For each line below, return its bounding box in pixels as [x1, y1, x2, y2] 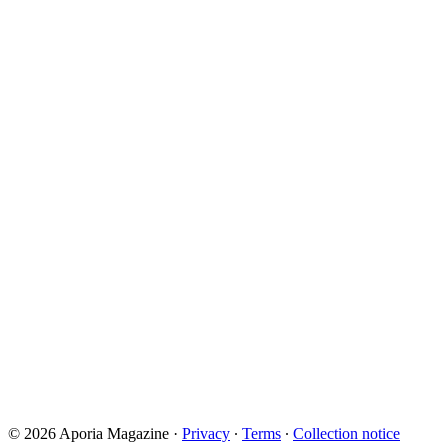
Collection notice [293, 425, 400, 442]
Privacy [182, 425, 230, 442]
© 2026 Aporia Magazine [8, 425, 169, 442]
